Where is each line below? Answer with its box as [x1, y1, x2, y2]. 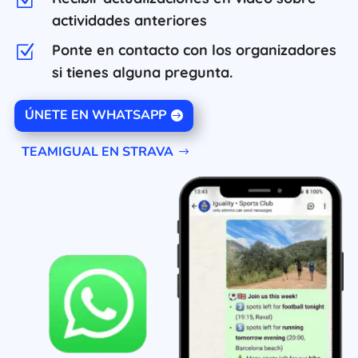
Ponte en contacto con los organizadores [52, 40, 336, 59]
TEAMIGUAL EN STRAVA [21, 143, 173, 161]
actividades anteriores [52, 10, 207, 30]
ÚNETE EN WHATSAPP [25, 106, 167, 125]
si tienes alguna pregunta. [52, 62, 233, 82]
